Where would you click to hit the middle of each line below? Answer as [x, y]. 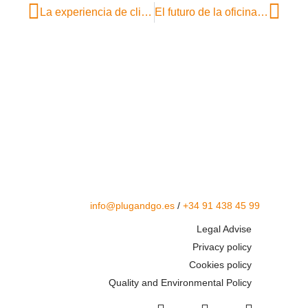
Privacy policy [222, 246]
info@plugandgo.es [132, 205]
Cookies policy [220, 264]
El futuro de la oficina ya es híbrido [262, 12]
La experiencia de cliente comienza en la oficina [146, 12]
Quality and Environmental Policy [180, 282]
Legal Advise [224, 229]
